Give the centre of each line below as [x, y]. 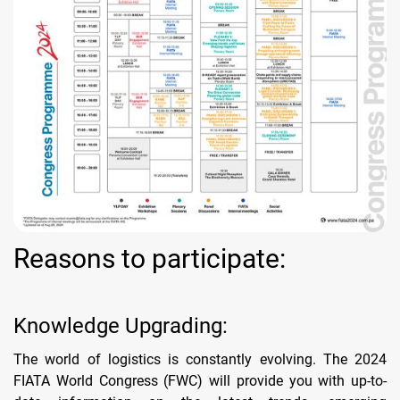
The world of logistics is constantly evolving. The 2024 [200, 359]
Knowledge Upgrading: [121, 325]
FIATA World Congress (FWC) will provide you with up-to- [200, 380]
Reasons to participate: [150, 258]
